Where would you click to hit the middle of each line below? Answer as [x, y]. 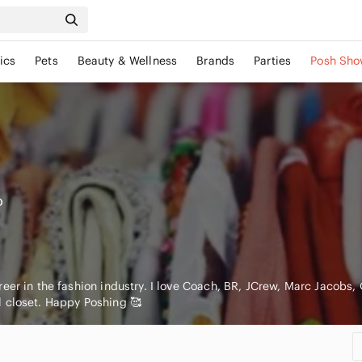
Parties [273, 61]
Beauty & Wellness [127, 61]
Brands [216, 61]
